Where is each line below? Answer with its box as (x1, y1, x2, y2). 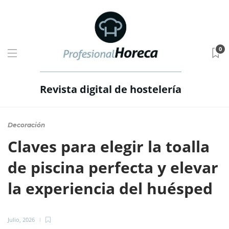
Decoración (8, 121, 45, 129)
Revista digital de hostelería (39, 82, 181, 96)
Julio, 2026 (8, 216, 35, 223)
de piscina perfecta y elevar (8, 157, 218, 178)
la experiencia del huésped (8, 178, 217, 199)
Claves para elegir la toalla (8, 136, 210, 157)
